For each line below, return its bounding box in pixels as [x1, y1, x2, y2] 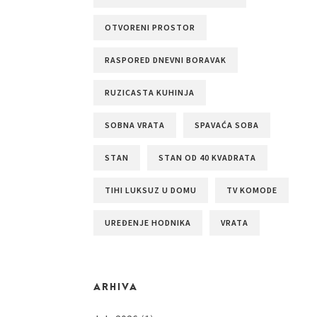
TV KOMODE [226, 185, 277, 195]
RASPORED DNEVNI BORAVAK [104, 54, 226, 65]
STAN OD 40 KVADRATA [158, 152, 256, 163]
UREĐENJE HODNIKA [104, 217, 191, 228]
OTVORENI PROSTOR [104, 22, 195, 33]
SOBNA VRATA [104, 120, 165, 130]
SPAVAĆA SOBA [194, 120, 259, 130]
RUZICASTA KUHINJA [104, 87, 195, 98]
